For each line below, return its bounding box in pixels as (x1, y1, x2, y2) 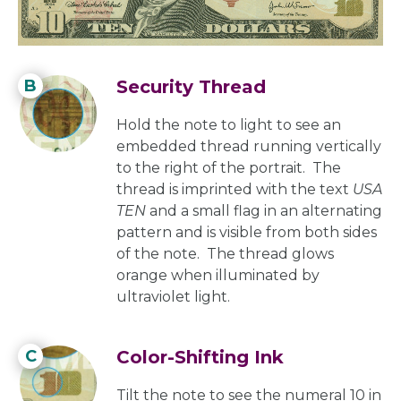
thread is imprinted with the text (116, 180, 353, 198)
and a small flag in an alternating (149, 201, 382, 219)
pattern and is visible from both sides (116, 223, 377, 241)
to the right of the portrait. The (116, 158, 341, 176)
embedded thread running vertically (116, 137, 381, 155)
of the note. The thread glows (116, 244, 334, 262)
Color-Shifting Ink (116, 346, 284, 368)
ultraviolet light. (116, 287, 230, 305)
